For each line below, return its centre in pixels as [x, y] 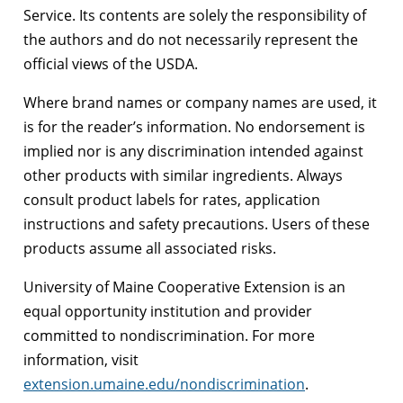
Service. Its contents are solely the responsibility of [195, 15]
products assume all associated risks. [150, 248]
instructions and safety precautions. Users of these [197, 224]
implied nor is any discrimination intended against [193, 151]
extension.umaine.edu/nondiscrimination [164, 384]
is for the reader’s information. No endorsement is [194, 126]
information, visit [81, 359]
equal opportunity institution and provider [168, 311]
